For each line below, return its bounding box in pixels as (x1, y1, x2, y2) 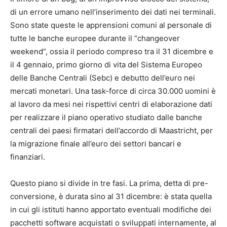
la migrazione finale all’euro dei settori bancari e (10, 139, 181, 149)
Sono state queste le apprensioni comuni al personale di (10, 20, 212, 30)
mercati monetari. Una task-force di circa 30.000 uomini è (10, 86, 216, 96)
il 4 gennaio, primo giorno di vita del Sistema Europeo (10, 60, 202, 70)
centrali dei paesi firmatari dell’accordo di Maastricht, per (10, 126, 213, 136)
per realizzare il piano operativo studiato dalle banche (10, 112, 202, 123)
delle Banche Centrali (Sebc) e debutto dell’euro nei (10, 73, 195, 83)
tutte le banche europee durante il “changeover (10, 33, 180, 44)
